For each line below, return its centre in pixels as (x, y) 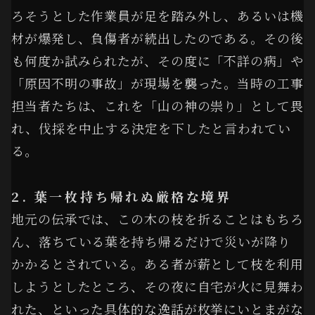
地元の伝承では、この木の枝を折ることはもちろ (157, 218)
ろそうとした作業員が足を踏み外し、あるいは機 (157, 16)
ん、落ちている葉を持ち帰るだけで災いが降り (151, 241)
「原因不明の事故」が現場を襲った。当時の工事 (157, 83)
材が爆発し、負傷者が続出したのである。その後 (157, 38)
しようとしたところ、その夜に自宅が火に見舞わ (157, 286)
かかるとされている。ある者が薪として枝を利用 (157, 263)
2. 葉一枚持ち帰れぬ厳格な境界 (122, 196)
